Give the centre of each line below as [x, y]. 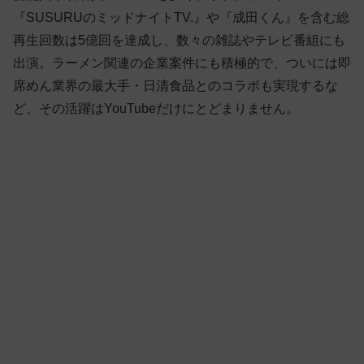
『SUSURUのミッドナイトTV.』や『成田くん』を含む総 [181, 18]
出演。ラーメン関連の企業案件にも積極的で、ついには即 [182, 63]
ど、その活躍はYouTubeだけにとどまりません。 [156, 109]
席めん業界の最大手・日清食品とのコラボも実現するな [175, 86]
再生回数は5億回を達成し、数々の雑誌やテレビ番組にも [179, 41]
